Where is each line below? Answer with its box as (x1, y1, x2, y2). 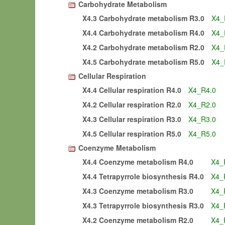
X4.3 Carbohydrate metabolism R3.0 (78, 13, 208, 23)
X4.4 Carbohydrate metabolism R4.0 (78, 28, 208, 38)
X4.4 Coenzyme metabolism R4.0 (78, 157, 197, 167)
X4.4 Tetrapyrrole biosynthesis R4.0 (78, 171, 208, 181)
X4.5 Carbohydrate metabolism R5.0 (78, 57, 208, 67)
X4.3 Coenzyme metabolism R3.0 (78, 186, 197, 196)
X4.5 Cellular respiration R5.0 (78, 129, 185, 139)
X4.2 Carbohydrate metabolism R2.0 (78, 42, 208, 52)
